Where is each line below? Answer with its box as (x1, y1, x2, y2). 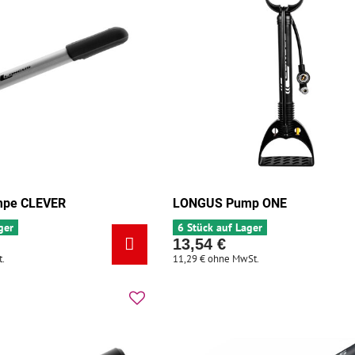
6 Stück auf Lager (177, 220, 263, 235)
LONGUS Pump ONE (173, 196, 288, 212)
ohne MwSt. (208, 252, 260, 266)
